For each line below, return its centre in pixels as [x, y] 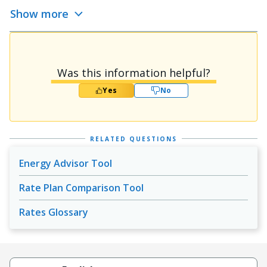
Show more [41, 14]
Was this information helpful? [133, 72]
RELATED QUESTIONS [133, 139]
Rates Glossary [54, 212]
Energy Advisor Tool [66, 163]
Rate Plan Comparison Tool [81, 187]
